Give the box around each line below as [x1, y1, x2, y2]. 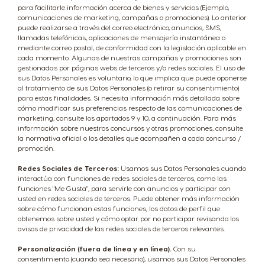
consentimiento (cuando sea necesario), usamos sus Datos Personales [18, 254, 245, 263]
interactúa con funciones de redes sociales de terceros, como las [18, 174, 227, 182]
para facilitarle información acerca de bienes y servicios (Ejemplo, [18, 3, 229, 11]
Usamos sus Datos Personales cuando [119, 164, 246, 172]
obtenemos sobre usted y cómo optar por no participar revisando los [18, 214, 239, 222]
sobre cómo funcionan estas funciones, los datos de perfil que [18, 204, 220, 212]
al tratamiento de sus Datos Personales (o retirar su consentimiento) [18, 83, 239, 92]
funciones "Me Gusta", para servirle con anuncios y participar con [18, 184, 231, 192]
